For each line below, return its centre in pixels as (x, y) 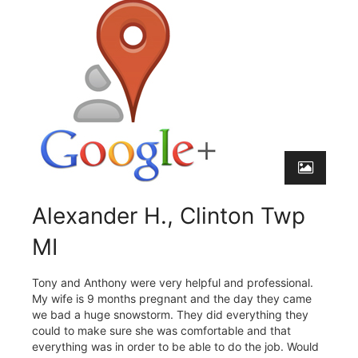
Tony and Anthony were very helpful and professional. (173, 282)
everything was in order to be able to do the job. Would (175, 346)
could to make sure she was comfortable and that (161, 330)
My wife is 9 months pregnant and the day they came (172, 298)
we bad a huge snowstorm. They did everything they (170, 314)
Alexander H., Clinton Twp (169, 215)
